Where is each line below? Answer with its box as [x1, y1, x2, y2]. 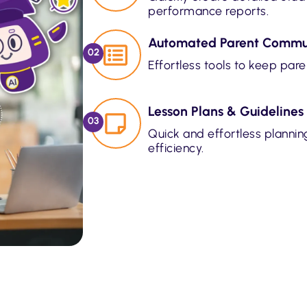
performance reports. [148, 3, 269, 19]
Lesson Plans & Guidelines [148, 103, 304, 120]
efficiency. [148, 140, 204, 156]
